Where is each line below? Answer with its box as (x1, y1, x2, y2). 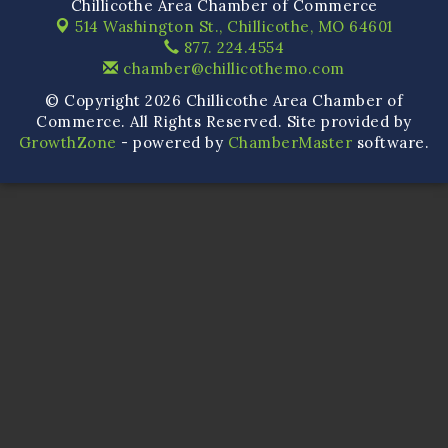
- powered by (116, 133, 228, 153)
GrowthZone (18, 133, 117, 153)
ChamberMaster (227, 133, 353, 153)
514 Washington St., (75, 17, 228, 37)
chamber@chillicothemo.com (118, 59, 345, 79)
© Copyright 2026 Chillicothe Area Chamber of (45, 91, 403, 111)
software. (352, 133, 430, 153)
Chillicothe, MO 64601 (227, 17, 393, 37)
